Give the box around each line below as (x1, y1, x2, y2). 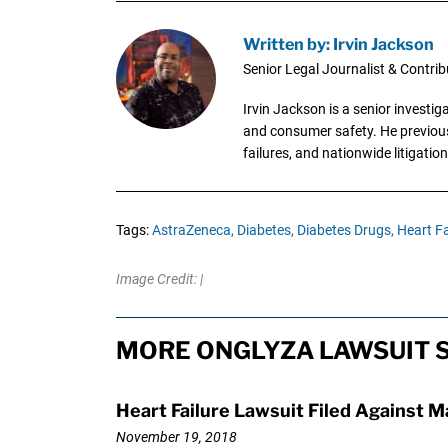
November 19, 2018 (115, 429, 237, 446)
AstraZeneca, (151, 221, 234, 238)
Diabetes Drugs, (296, 221, 394, 238)
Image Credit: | (115, 270, 203, 287)
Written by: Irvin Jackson (242, 33, 434, 54)
